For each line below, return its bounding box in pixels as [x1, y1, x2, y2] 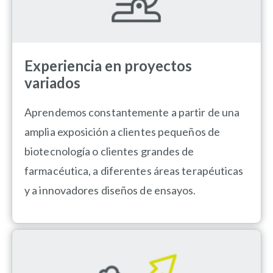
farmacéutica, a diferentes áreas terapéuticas [24, 163, 244, 177]
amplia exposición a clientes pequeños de [24, 124, 221, 138]
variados [24, 73, 80, 91]
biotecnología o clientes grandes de [24, 144, 194, 158]
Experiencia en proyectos [24, 56, 192, 74]
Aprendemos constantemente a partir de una [24, 105, 240, 119]
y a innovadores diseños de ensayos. [24, 183, 196, 197]
